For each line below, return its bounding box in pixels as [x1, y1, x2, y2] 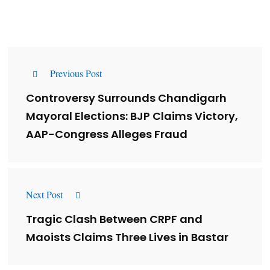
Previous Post [50, 66, 102, 80]
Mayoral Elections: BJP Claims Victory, [26, 108, 238, 124]
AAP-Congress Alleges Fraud [26, 127, 187, 142]
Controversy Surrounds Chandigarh [26, 90, 227, 106]
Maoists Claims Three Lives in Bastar [26, 230, 228, 245]
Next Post [26, 187, 63, 201]
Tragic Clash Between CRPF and [26, 212, 202, 227]
